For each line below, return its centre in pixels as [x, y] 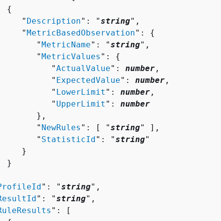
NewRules [61, 127]
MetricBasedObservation [81, 33]
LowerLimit [81, 92]
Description [54, 21]
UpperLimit [81, 104]
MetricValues [71, 56]
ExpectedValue [88, 80]
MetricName [66, 44]
